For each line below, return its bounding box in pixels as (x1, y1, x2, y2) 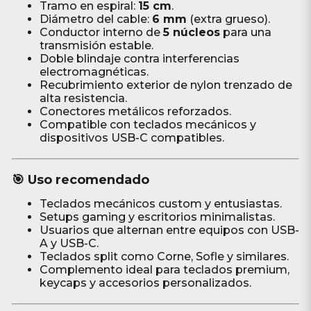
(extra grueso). (186, 12, 270, 26)
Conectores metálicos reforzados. (39, 105, 231, 118)
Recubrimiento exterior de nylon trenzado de (39, 78, 292, 92)
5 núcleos (162, 26, 220, 39)
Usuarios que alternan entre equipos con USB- (39, 224, 299, 237)
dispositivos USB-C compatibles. (39, 131, 224, 144)
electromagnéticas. (39, 65, 149, 78)
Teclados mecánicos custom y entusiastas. (39, 197, 282, 210)
